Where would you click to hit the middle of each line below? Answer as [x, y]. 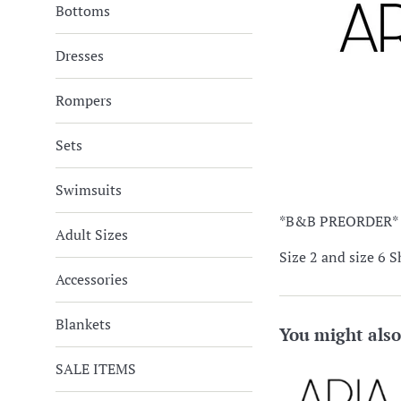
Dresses [80, 55]
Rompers [84, 100]
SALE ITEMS [96, 369]
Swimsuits [89, 190]
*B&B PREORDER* [339, 222]
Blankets [83, 324]
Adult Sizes [92, 235]
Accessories [92, 279]
